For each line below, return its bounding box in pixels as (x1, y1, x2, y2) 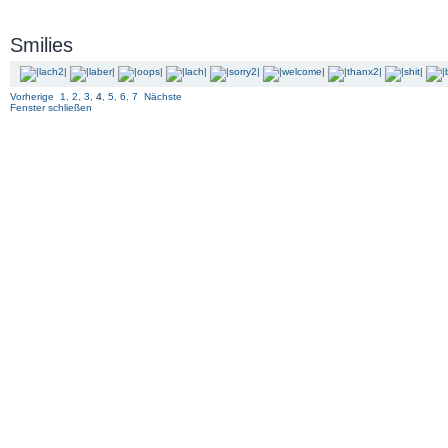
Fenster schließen (10, 102, 92, 113)
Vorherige (10, 91, 54, 102)
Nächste (144, 91, 182, 102)
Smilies (10, 34, 73, 56)
